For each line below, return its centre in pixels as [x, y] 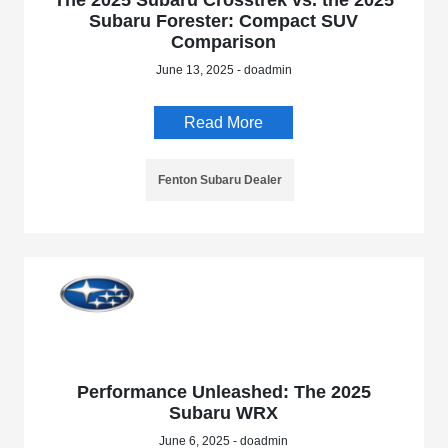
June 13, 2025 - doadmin [223, 70]
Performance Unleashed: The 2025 [223, 391]
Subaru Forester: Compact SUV [224, 21]
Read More [224, 123]
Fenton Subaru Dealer [219, 180]
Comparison [224, 42]
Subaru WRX [224, 412]
